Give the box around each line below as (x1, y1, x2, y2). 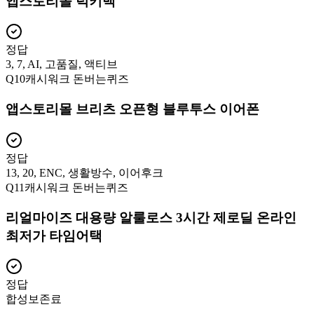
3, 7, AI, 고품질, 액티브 (6, 58, 118, 71)
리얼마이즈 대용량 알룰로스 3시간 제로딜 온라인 (6, 210, 296, 225)
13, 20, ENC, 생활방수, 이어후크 (6, 166, 163, 179)
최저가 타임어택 (6, 228, 102, 243)
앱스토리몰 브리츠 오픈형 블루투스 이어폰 (6, 102, 259, 117)
